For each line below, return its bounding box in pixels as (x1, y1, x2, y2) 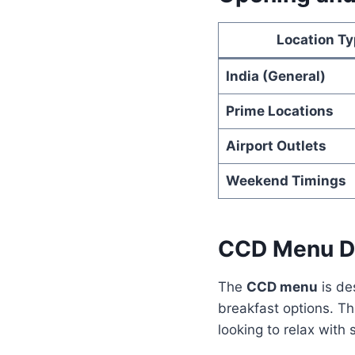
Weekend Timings (225, 172, 346, 189)
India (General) (225, 67, 326, 84)
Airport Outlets (225, 137, 326, 154)
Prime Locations (225, 102, 334, 119)
